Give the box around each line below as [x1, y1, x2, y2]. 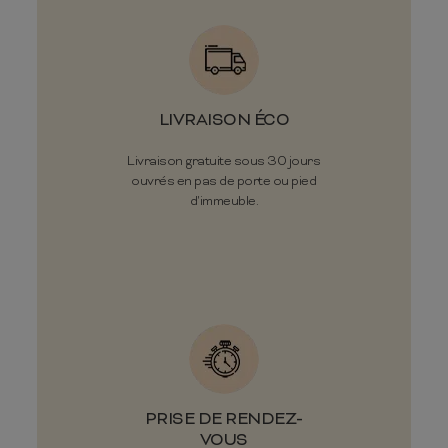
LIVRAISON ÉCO [158, 110, 290, 131]
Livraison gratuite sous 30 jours [127, 152, 321, 170]
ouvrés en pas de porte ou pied [131, 172, 317, 190]
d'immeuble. [189, 192, 259, 210]
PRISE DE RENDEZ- [144, 409, 303, 430]
